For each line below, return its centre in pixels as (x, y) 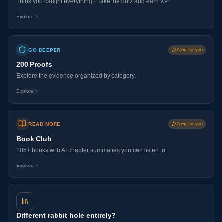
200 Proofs (34, 64)
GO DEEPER (45, 50)
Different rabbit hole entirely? (66, 215)
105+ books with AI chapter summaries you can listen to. (91, 150)
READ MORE (45, 124)
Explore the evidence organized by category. (76, 76)
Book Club (34, 139)
